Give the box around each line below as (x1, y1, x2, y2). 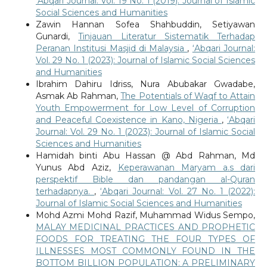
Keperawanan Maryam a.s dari (117, 162, 256, 173)
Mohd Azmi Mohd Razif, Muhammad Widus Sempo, (35, 210, 256, 221)
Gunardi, (35, 31, 79, 42)
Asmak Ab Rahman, (35, 91, 121, 102)
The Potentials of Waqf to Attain (120, 91, 256, 102)
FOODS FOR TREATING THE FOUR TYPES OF (35, 234, 256, 245)
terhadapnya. (35, 186, 95, 197)
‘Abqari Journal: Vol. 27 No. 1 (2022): (100, 186, 256, 197)
